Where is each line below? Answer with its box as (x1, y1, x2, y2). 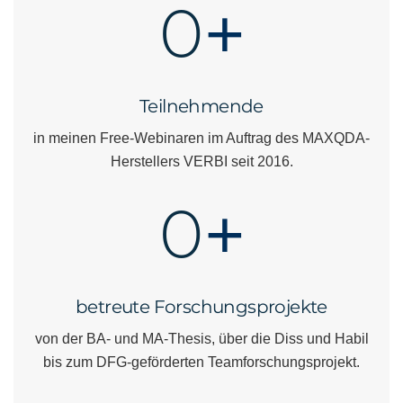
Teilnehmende (139, 94, 264, 117)
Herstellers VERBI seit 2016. (110, 153, 293, 169)
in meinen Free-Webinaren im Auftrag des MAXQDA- (33, 130, 370, 146)
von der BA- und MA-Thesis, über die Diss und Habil (34, 330, 369, 346)
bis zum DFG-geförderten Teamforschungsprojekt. (43, 354, 360, 370)
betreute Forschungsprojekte (76, 295, 327, 318)
